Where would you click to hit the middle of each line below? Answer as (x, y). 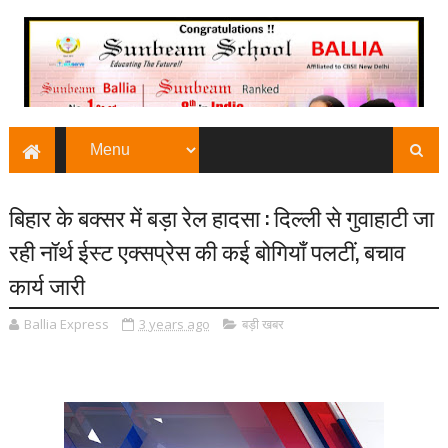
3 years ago (174, 324)
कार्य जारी (46, 285)
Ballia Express (66, 324)
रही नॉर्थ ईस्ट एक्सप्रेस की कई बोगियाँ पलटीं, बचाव (206, 251)
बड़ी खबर (262, 324)
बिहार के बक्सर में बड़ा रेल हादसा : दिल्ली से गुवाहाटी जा (221, 217)
